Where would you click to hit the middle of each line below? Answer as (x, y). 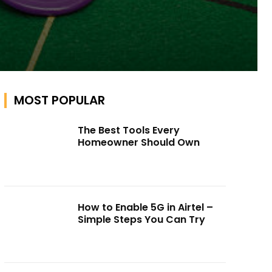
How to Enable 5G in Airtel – (146, 207)
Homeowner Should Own (139, 142)
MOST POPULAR (59, 100)
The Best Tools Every (129, 130)
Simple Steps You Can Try (142, 219)
